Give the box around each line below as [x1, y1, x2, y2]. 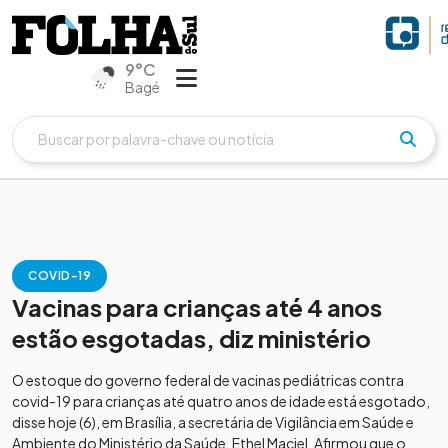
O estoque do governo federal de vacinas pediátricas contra [12, 370, 404, 389]
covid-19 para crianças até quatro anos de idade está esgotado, [12, 391, 430, 410]
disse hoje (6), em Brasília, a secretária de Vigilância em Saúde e [12, 412, 414, 431]
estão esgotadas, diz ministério [12, 322, 371, 353]
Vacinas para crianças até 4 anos [12, 291, 382, 322]
